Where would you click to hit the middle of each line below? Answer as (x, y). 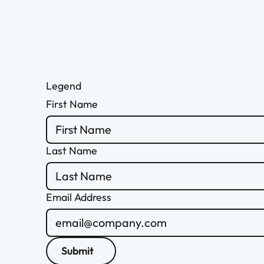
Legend (64, 86)
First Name (72, 104)
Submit (77, 251)
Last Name (72, 150)
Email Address (79, 197)
